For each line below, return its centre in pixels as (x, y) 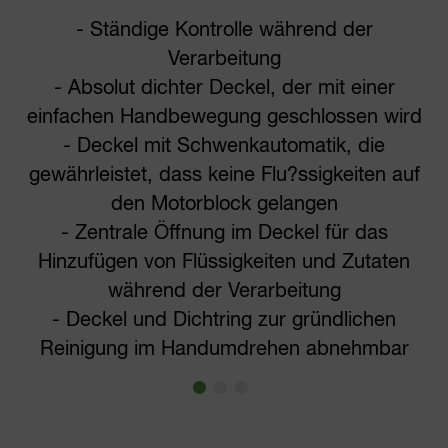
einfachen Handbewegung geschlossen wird (224, 117)
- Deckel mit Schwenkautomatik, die (224, 146)
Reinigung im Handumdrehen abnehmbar (224, 349)
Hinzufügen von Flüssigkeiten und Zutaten (224, 262)
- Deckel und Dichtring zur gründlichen (224, 320)
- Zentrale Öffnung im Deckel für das (224, 233)
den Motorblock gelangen (224, 204)
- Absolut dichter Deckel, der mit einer (224, 88)
